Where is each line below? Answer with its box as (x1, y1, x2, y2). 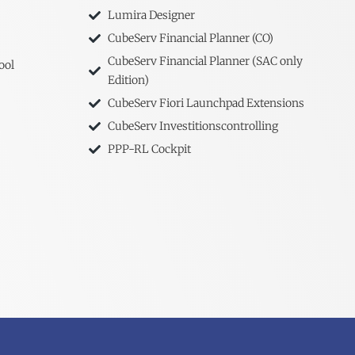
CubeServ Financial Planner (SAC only (107, 54, 303, 69)
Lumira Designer (107, 8, 195, 23)
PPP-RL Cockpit (107, 142, 191, 157)
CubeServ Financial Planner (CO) (107, 31, 273, 46)
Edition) (107, 73, 149, 88)
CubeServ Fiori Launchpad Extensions (107, 96, 304, 111)
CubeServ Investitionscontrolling (107, 119, 278, 134)
